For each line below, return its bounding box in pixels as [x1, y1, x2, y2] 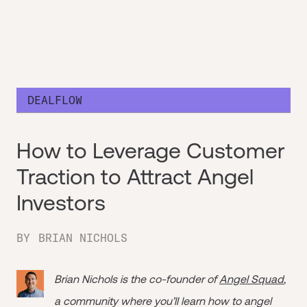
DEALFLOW [27, 93, 82, 107]
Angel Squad [219, 273, 284, 285]
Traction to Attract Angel [16, 164, 254, 189]
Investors [16, 190, 106, 215]
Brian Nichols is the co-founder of [54, 273, 219, 285]
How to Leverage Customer [16, 138, 285, 163]
